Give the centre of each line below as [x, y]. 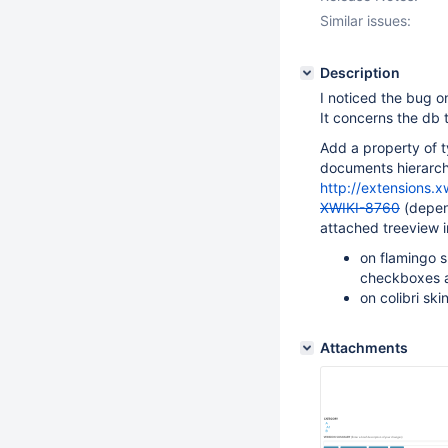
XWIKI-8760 [360, 207]
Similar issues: [365, 20]
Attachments [364, 347]
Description [360, 72]
